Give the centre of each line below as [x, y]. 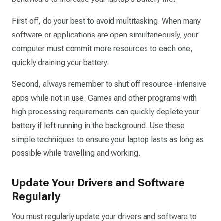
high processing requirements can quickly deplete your [106, 112]
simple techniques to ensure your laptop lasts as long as [108, 139]
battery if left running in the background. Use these [98, 126]
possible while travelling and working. [76, 153]
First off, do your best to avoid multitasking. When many [106, 21]
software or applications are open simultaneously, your [105, 35]
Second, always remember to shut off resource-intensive [109, 84]
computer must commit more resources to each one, [102, 49]
